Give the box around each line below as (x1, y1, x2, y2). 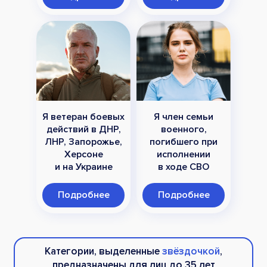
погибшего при (150, 136, 218, 148)
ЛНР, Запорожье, (45, 136, 122, 148)
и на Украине (54, 161, 113, 173)
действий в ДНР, (46, 123, 121, 136)
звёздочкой (162, 245, 220, 258)
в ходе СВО (158, 161, 209, 173)
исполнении (157, 148, 210, 161)
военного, (160, 123, 207, 136)
